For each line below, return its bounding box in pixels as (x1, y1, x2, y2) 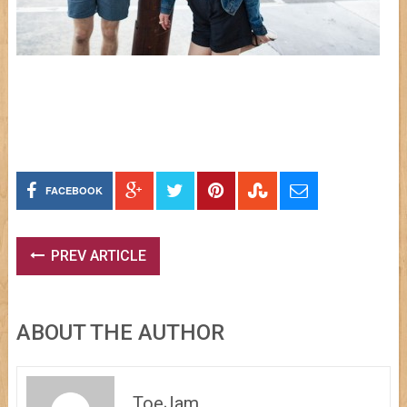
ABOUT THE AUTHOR (15, 320, 224, 345)
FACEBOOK (45, 184, 103, 197)
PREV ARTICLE (46, 247, 146, 264)
